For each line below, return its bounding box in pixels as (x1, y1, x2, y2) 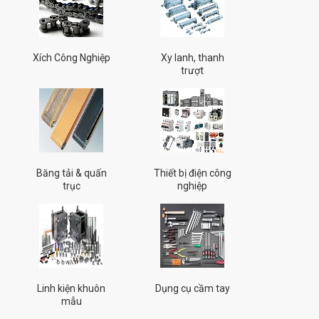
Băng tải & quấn (36, 167, 107, 179)
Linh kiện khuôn (37, 283, 105, 294)
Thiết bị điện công (153, 167, 231, 179)
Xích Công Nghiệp (32, 52, 110, 63)
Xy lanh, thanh (160, 52, 224, 63)
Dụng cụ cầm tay (155, 283, 230, 294)
